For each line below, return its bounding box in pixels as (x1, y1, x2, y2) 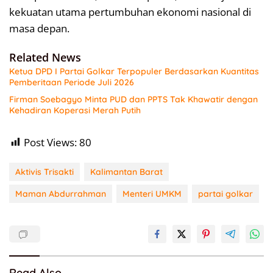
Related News (9, 49, 81, 65)
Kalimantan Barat (90, 166, 163, 177)
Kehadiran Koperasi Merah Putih (9, 104, 141, 116)
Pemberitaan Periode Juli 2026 (9, 76, 134, 88)
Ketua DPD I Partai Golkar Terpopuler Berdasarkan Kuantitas (9, 65, 259, 77)
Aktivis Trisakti (15, 166, 74, 177)
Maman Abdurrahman (15, 188, 106, 199)
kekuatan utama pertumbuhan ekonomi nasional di (9, 4, 251, 19)
